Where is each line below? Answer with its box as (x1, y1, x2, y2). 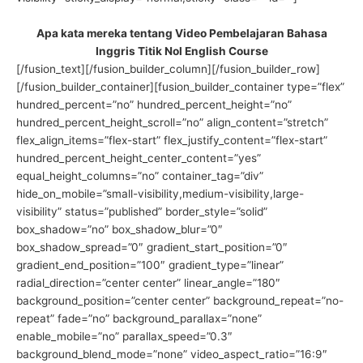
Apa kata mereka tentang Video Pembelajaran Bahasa (36, 27, 327, 41)
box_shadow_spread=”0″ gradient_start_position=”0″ (16, 241, 288, 254)
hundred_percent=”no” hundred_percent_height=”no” (16, 98, 292, 112)
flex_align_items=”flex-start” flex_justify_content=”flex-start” (16, 134, 327, 147)
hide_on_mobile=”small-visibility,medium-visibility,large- (16, 187, 304, 201)
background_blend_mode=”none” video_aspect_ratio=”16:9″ (16, 348, 327, 361)
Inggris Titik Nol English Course (95, 45, 268, 58)
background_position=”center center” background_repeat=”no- (16, 294, 344, 308)
